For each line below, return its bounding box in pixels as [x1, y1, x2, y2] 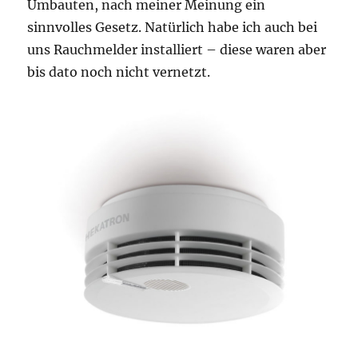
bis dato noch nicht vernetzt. [27, 64, 211, 80]
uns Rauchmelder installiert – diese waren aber [27, 42, 327, 58]
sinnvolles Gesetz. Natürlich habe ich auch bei [27, 19, 318, 35]
